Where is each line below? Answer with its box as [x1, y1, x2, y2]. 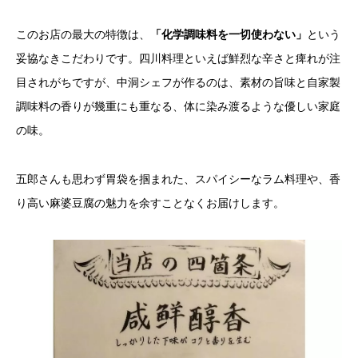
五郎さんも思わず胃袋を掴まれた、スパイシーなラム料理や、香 [16, 172, 340, 185]
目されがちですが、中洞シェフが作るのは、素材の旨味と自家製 [16, 76, 340, 89]
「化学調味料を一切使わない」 [150, 28, 307, 41]
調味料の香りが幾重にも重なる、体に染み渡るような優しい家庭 [16, 100, 340, 113]
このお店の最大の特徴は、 [16, 28, 150, 41]
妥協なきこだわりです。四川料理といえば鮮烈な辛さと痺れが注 [16, 52, 340, 65]
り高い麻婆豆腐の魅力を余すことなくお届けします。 [16, 196, 284, 209]
